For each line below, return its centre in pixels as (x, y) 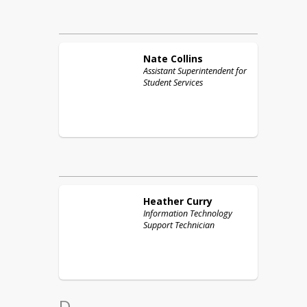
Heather (163, 201)
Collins (187, 59)
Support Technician (179, 225)
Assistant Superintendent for (195, 71)
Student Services (173, 83)
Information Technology (188, 213)
